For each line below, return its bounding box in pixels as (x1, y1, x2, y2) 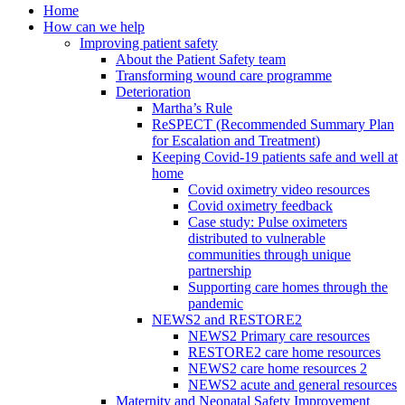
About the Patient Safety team (116, 52, 286, 68)
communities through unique (188, 247, 351, 263)
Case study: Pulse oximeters (188, 214, 347, 231)
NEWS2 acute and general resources (188, 377, 397, 393)
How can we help (43, 19, 145, 35)
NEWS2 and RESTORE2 (152, 312, 302, 328)
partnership (188, 263, 251, 279)
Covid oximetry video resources (188, 182, 370, 198)
